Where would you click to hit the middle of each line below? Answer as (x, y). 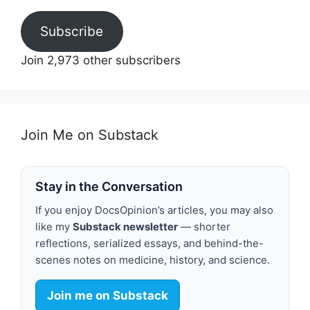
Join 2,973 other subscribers (101, 60)
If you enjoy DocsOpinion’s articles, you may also (154, 210)
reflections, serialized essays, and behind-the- (149, 243)
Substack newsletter (125, 227)
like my (54, 227)
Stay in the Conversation (109, 186)
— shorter (204, 227)
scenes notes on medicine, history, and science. (153, 260)
